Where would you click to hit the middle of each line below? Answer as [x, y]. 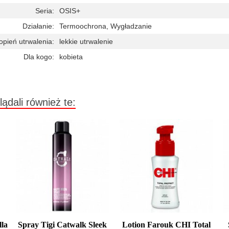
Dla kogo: [39, 57]
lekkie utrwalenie [86, 41]
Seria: [45, 11]
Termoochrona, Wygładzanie [106, 26]
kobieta [71, 57]
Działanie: [38, 26]
